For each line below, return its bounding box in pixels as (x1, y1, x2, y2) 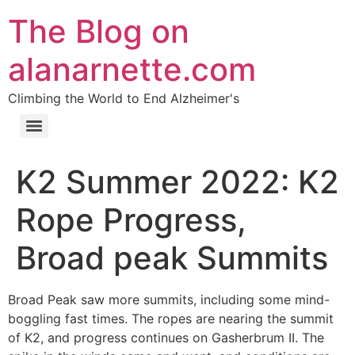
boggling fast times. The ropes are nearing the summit (8, 311, 334, 326)
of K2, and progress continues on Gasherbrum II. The (8, 330, 324, 345)
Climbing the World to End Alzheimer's (8, 90, 239, 106)
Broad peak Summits (16, 239, 328, 277)
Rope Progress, (16, 200, 246, 239)
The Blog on (8, 12, 189, 51)
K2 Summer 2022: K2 (16, 162, 339, 201)
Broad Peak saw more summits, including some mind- (8, 292, 330, 307)
